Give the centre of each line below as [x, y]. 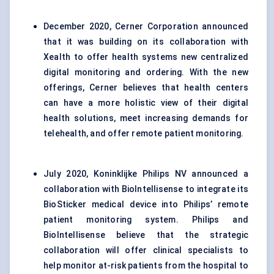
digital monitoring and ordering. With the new [146, 72]
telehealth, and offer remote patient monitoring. [144, 134]
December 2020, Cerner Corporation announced [146, 27]
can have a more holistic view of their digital [146, 103]
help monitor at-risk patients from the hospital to [146, 266]
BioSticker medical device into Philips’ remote [146, 205]
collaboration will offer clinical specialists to [146, 250]
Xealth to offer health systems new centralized [146, 57]
